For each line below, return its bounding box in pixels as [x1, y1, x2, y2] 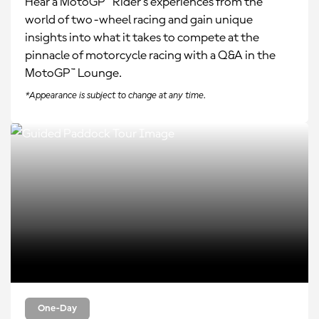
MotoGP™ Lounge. [25, 67, 122, 80]
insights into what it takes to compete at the [25, 31, 259, 44]
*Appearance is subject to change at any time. [25, 90, 206, 100]
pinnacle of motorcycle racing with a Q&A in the [25, 49, 276, 62]
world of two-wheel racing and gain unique [25, 14, 253, 26]
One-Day [38, 303, 77, 313]
